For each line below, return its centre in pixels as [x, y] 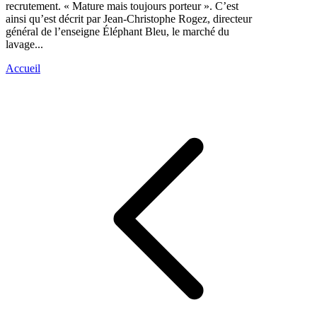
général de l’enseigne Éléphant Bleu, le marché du [117, 31]
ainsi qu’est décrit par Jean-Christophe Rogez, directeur [129, 18]
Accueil [23, 68]
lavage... [24, 44]
